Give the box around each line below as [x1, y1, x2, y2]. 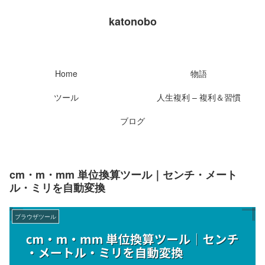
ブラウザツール [15, 212, 56, 221]
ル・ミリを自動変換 [9, 179, 105, 195]
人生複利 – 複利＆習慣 [157, 91, 241, 103]
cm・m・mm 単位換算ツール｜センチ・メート [9, 166, 237, 182]
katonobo [108, 14, 157, 29]
